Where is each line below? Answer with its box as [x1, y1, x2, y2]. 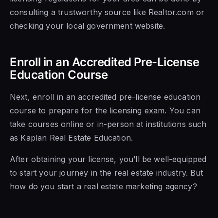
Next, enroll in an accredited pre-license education [10, 91, 201, 102]
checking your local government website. [10, 20, 165, 31]
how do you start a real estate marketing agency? [10, 181, 197, 191]
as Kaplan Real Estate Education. [10, 132, 133, 143]
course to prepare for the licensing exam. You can [10, 105, 200, 115]
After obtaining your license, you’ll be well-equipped [10, 154, 207, 164]
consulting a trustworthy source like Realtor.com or [10, 7, 205, 17]
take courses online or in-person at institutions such [10, 119, 207, 129]
